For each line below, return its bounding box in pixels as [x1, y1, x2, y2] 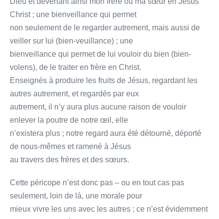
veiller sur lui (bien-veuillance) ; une [10, 36, 133, 45]
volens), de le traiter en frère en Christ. [10, 63, 141, 71]
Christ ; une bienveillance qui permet [10, 10, 136, 19]
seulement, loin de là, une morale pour [10, 191, 142, 200]
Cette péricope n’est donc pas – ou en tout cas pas [10, 178, 184, 187]
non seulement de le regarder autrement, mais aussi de [10, 23, 200, 32]
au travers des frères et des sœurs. [10, 155, 129, 164]
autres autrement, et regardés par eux [10, 89, 139, 98]
